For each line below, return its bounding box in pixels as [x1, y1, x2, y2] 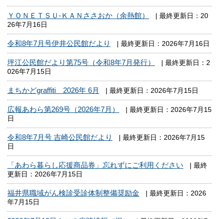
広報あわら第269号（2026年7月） [7, 106, 119, 113]
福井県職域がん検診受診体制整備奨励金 [7, 189, 139, 197]
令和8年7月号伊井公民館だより [7, 40, 110, 47]
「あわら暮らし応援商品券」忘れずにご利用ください [7, 161, 183, 169]
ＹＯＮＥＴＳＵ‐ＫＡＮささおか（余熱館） [7, 12, 149, 20]
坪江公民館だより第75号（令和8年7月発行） [7, 59, 155, 66]
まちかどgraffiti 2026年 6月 [7, 87, 99, 94]
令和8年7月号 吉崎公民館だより [7, 133, 112, 141]
